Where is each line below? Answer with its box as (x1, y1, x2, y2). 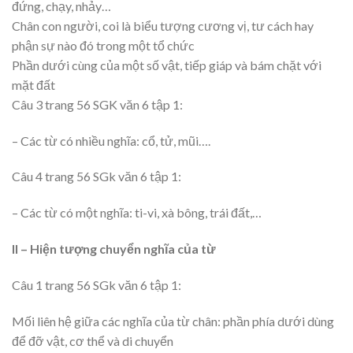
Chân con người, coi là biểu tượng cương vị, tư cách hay (12, 17, 314, 33)
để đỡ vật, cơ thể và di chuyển (12, 333, 173, 348)
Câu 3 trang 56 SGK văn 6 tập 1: (12, 96, 183, 112)
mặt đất (12, 76, 55, 92)
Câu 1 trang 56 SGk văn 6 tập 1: (12, 277, 181, 292)
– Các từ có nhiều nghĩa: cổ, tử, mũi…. (12, 132, 210, 148)
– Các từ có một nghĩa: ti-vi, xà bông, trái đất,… (12, 205, 262, 221)
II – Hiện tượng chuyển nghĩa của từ (12, 240, 216, 256)
